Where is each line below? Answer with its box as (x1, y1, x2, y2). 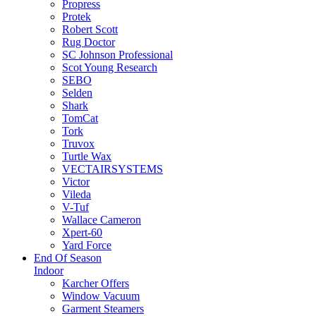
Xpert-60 (62, 226, 102, 239)
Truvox (62, 138, 95, 150)
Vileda (62, 188, 91, 201)
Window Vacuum (62, 290, 140, 303)
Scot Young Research (62, 61, 157, 74)
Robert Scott (62, 23, 118, 36)
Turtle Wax (62, 150, 111, 163)
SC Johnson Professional (62, 49, 173, 61)
